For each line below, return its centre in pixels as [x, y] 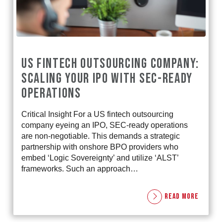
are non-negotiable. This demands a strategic [100, 136]
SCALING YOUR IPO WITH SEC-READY [107, 79]
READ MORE [181, 197]
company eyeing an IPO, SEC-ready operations [104, 125]
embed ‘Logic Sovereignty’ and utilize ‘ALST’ [100, 158]
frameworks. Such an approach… [80, 169]
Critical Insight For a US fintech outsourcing [97, 114]
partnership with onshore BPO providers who [100, 147]
